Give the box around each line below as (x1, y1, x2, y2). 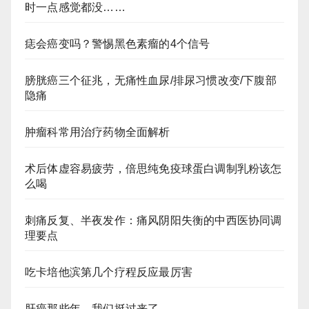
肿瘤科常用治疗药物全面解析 (25, 126, 170, 138)
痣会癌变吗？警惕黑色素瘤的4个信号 (25, 37, 210, 50)
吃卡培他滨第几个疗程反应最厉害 (25, 266, 192, 278)
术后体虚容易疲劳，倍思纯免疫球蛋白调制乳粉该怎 (25, 162, 282, 175)
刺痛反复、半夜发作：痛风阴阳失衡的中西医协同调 (25, 214, 282, 226)
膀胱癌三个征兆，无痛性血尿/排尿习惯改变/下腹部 (25, 74, 277, 86)
